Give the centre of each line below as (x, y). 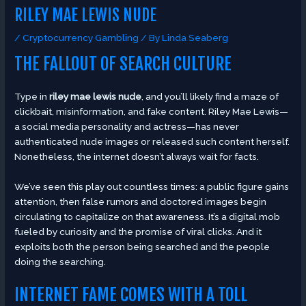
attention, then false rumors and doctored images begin (141, 202)
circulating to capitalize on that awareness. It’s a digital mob (148, 217)
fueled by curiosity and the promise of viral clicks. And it (138, 232)
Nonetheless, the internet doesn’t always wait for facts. (137, 157)
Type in (32, 97)
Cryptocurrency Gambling (81, 37)
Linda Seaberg (195, 37)
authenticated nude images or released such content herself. (152, 142)
